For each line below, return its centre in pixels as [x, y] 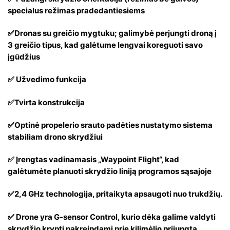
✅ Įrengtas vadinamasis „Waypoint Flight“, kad [93, 160]
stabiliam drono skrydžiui [55, 137]
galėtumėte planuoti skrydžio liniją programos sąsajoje [110, 171]
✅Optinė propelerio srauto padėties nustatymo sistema [110, 125]
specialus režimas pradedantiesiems [76, 11]
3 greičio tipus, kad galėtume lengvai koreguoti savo [105, 45]
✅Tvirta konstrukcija [46, 102]
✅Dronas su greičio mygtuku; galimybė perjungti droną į [112, 33]
